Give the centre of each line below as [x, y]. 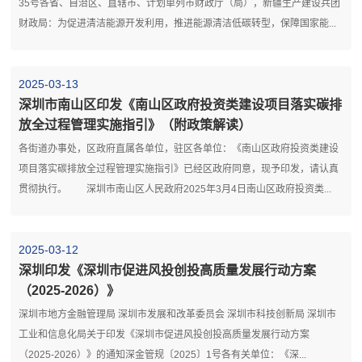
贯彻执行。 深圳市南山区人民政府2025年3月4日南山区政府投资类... [175, 189]
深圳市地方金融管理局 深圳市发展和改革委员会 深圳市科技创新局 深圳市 [178, 314]
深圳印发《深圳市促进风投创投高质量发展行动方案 [168, 270]
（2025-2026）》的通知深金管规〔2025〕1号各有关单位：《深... [163, 354]
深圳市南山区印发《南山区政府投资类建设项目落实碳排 [181, 104]
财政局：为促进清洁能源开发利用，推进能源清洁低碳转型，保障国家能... [178, 23]
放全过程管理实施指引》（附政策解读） [135, 124]
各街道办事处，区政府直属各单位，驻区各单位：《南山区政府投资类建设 [179, 148]
